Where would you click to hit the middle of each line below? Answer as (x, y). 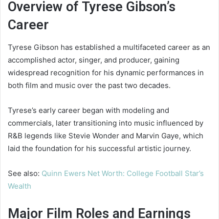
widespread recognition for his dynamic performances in (106, 72)
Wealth (20, 186)
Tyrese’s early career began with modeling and (88, 110)
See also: (25, 173)
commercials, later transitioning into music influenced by (106, 123)
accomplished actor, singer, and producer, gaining (94, 60)
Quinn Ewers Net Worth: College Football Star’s (123, 173)
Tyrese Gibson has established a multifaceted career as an (109, 47)
